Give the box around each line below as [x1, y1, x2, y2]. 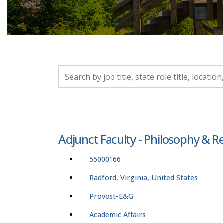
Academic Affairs [89, 210, 146, 220]
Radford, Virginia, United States [89, 173, 198, 183]
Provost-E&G [89, 191, 133, 201]
